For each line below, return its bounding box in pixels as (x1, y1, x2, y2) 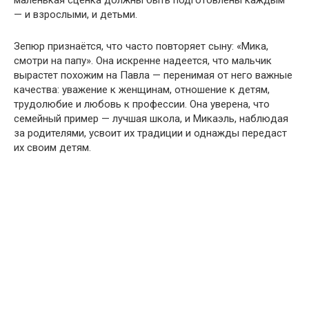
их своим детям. (14, 141, 91, 154)
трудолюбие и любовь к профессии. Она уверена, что (14, 98, 270, 111)
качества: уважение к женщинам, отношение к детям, (14, 83, 270, 97)
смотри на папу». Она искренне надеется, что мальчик (14, 54, 272, 68)
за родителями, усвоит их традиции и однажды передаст (14, 127, 287, 140)
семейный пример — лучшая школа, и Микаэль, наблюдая (14, 112, 288, 126)
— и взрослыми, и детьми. (14, 8, 137, 21)
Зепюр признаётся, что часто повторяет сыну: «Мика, (14, 40, 268, 53)
